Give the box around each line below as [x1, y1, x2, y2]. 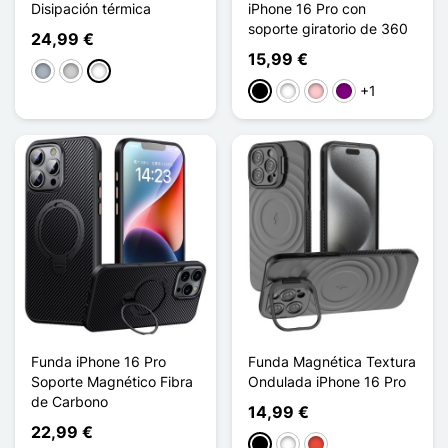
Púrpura [335, 83, 387, 101]
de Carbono [31, 392, 108, 410]
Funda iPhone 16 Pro [31, 352, 166, 370]
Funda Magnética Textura [248, 352, 416, 370]
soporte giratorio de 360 [248, 19, 408, 37]
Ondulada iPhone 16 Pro [248, 372, 406, 390]
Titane [90, 63, 131, 81]
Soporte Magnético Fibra [31, 372, 193, 390]
